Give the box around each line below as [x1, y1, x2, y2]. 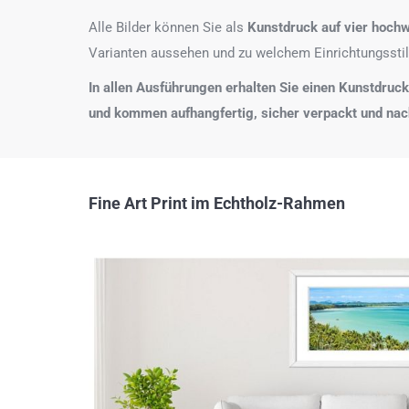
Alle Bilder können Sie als [89, 19, 247, 36]
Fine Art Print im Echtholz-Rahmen [89, 194, 345, 213]
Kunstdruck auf [247, 19, 341, 36]
